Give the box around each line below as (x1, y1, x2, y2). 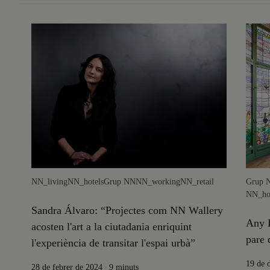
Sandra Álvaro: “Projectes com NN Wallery (31, 204, 223, 216)
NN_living (31, 177, 67, 186)
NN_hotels (67, 177, 104, 186)
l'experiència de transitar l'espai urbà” (31, 237, 195, 249)
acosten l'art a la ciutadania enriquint (31, 221, 192, 233)
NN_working (136, 177, 180, 186)
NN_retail (180, 177, 214, 186)
